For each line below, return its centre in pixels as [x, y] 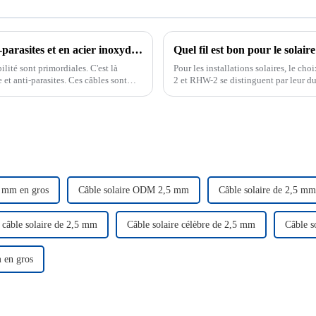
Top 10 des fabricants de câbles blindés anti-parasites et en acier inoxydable [137, 49]
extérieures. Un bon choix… [227, 92]
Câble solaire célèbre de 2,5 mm [191, 224]
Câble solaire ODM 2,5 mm [134, 190]
